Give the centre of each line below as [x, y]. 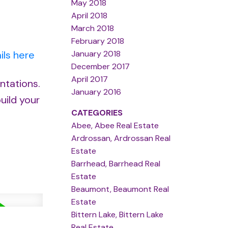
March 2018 [93, 28]
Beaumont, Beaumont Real [120, 189]
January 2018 [96, 53]
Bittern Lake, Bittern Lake [118, 214]
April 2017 [90, 79]
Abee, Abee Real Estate [115, 125]
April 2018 [90, 15]
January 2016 [96, 92]
